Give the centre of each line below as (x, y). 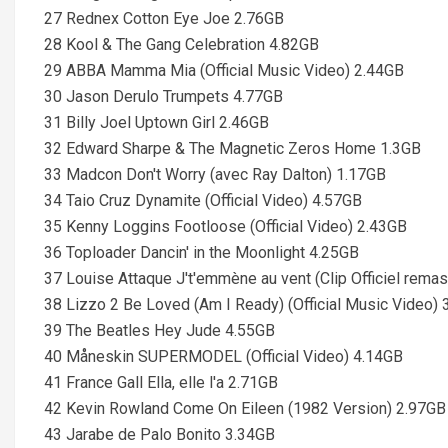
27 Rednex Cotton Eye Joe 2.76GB (164, 18)
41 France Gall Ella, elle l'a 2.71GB (161, 382)
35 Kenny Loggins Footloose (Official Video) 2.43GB (225, 226)
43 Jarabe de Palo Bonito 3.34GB (159, 434)
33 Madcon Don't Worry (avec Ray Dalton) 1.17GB (215, 174)
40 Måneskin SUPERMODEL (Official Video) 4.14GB (223, 356)
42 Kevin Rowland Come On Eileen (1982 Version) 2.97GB (245, 408)
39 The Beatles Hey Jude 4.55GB (159, 330)
